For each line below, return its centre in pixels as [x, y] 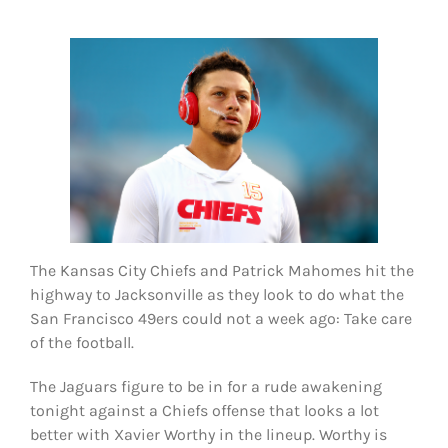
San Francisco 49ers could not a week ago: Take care [220, 318]
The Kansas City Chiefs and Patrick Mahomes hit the [221, 270]
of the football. [81, 342]
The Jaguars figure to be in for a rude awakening [205, 386]
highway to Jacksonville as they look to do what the [216, 294]
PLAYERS [48, 67]
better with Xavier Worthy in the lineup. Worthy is [208, 434]
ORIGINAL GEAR [63, 123]
